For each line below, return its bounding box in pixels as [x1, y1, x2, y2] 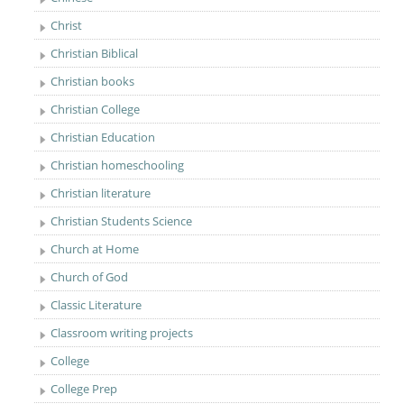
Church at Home [50, 241, 140, 257]
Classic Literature [50, 297, 142, 313]
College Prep [50, 381, 118, 397]
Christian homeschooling [50, 157, 185, 173]
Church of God [50, 269, 129, 285]
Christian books [50, 73, 135, 89]
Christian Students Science [50, 213, 193, 229]
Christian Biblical [50, 45, 139, 61]
